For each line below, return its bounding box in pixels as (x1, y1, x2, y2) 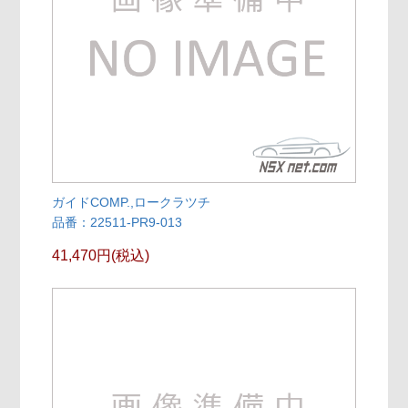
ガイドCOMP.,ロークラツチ (52, 194, 211, 209)
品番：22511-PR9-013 (52, 214, 183, 229)
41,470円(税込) (52, 247, 150, 263)
